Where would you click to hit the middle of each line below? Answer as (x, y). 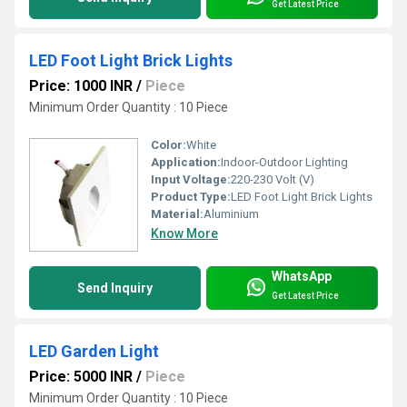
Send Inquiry (115, 288)
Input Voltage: (191, 180)
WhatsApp (302, 276)
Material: (177, 214)
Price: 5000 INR (81, 377)
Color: (169, 145)
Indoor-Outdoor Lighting (284, 163)
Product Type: (191, 197)
